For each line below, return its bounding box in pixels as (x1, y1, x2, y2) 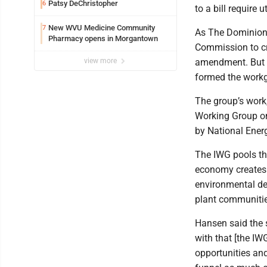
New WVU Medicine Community (48, 23, 155, 32)
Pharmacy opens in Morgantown (48, 33, 158, 43)
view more (84, 56, 119, 65)
